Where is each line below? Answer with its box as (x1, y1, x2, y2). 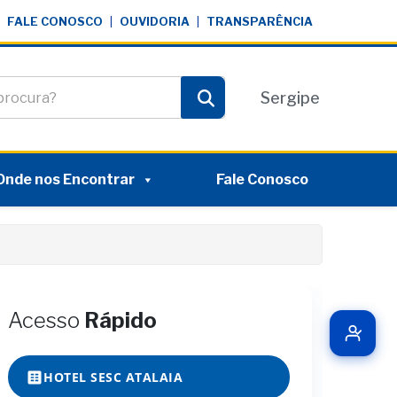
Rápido (84, 307, 157, 333)
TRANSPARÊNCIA (206, 15, 313, 28)
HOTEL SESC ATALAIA (43, 369, 183, 385)
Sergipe (261, 88, 320, 107)
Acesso (8, 307, 84, 333)
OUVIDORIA (120, 15, 190, 28)
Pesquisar (202, 104, 278, 126)
